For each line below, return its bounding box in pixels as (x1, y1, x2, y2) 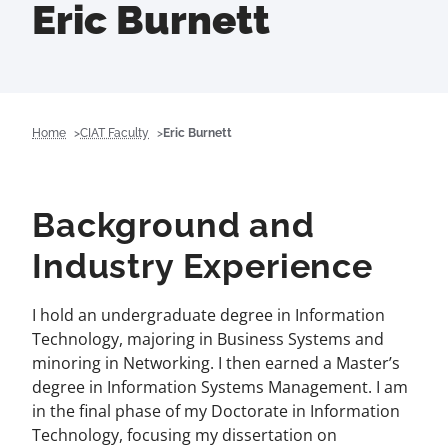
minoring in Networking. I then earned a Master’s (32, 352, 400, 374)
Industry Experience (32, 246, 373, 286)
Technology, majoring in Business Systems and (32, 328, 384, 350)
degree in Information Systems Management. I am (32, 376, 408, 398)
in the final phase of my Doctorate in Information (32, 400, 400, 422)
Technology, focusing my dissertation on (32, 424, 337, 446)
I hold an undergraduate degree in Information (32, 304, 385, 326)
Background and (32, 205, 315, 245)
